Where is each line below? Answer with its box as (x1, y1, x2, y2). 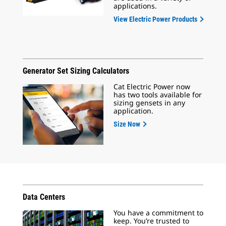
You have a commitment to (114, 208, 203, 217)
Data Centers (23, 192, 67, 202)
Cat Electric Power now (114, 82, 190, 91)
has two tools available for (114, 90, 202, 99)
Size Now (114, 120, 140, 128)
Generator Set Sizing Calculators (23, 66, 129, 76)
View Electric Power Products (114, 15, 197, 23)
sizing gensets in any (114, 98, 185, 107)
